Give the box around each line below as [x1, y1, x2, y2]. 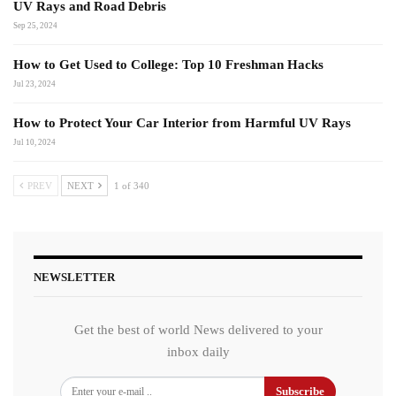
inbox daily [166, 345, 230, 360]
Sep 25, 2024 [13, 20, 57, 30]
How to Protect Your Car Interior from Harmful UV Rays [13, 115, 351, 130]
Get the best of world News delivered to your [73, 323, 323, 338]
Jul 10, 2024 [13, 137, 56, 147]
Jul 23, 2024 [13, 79, 56, 88]
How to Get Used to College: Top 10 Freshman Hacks [13, 57, 324, 72]
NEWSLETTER [34, 270, 115, 284]
